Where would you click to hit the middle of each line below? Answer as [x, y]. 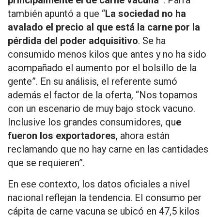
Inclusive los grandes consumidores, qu [92, 122]
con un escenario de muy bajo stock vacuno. [101, 108]
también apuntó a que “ [56, 14]
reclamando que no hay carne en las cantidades [108, 149]
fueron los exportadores [62, 136]
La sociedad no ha [146, 14]
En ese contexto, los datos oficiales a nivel [99, 184]
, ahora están [143, 136]
